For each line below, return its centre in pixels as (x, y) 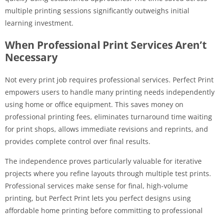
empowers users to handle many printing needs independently (110, 92)
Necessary (31, 57)
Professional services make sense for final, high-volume (96, 185)
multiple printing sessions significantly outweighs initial (97, 10)
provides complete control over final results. (78, 141)
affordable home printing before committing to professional (104, 210)
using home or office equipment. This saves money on (94, 104)
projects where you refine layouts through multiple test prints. (108, 173)
